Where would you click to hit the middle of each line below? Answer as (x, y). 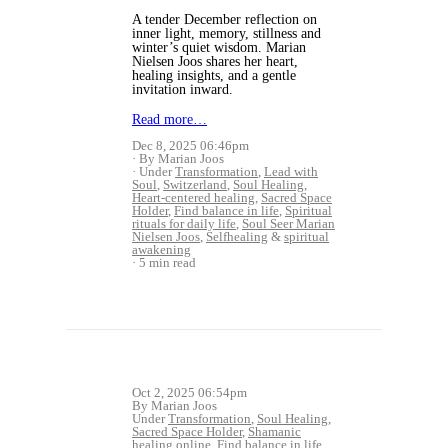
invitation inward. (182, 89)
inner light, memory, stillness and (226, 33)
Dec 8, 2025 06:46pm (190, 145)
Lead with (291, 171)
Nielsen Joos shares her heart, (215, 61)
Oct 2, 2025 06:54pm (189, 392)
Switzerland (195, 184)
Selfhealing (237, 236)
